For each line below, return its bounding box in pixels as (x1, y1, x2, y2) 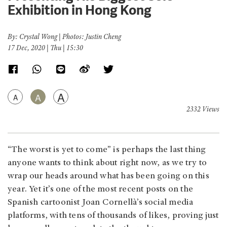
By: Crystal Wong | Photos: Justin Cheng (8, 34, 121, 42)
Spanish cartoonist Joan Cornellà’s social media (8, 198, 194, 208)
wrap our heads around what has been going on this (8, 172, 209, 181)
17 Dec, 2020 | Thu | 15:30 (8, 45, 83, 53)
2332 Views (186, 106, 219, 114)
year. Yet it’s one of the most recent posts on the (8, 185, 194, 195)
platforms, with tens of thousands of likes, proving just (8, 211, 219, 221)
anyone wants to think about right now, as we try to (8, 159, 207, 168)
